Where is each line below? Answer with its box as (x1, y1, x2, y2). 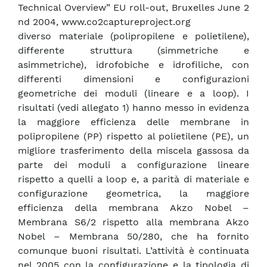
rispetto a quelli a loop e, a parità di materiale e (18, 173, 249, 185)
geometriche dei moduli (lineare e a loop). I (18, 88, 249, 100)
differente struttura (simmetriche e (18, 45, 249, 57)
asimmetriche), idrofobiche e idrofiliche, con (18, 59, 249, 71)
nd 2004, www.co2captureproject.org (18, 16, 191, 28)
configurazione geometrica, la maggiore (18, 188, 249, 200)
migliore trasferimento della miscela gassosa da (18, 145, 249, 157)
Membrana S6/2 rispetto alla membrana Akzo (18, 216, 249, 228)
